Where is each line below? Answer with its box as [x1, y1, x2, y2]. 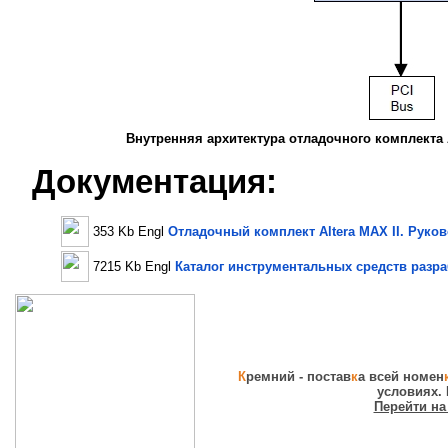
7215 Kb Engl [93, 258, 175, 274]
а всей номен [357, 368, 444, 384]
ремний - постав [245, 368, 351, 384]
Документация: [31, 163, 277, 200]
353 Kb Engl [93, 223, 168, 239]
